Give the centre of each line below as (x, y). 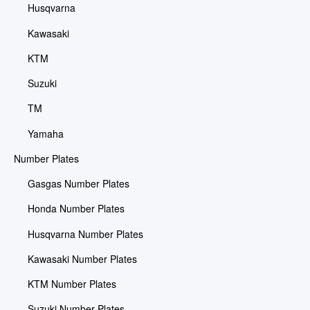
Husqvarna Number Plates (85, 234)
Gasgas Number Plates (78, 184)
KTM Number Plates (72, 284)
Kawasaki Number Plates (82, 258)
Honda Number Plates (76, 209)
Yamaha (45, 133)
